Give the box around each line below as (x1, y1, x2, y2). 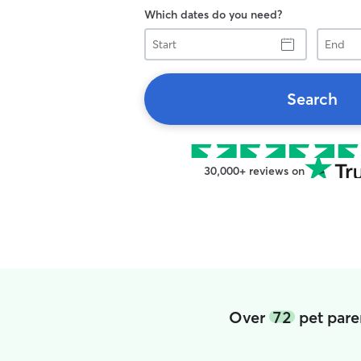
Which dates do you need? (144, 7, 282, 22)
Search (286, 89, 338, 109)
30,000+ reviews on (203, 164, 305, 178)
